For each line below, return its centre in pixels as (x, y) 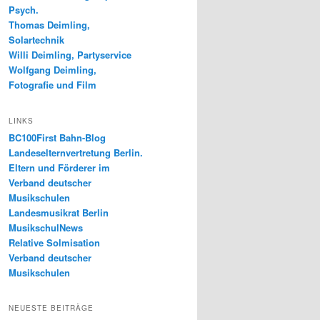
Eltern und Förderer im (59, 167)
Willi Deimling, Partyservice (70, 55)
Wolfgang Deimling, (52, 70)
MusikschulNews (46, 227)
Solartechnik (36, 40)
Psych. (24, 10)
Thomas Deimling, (49, 25)
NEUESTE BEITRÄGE (51, 308)
